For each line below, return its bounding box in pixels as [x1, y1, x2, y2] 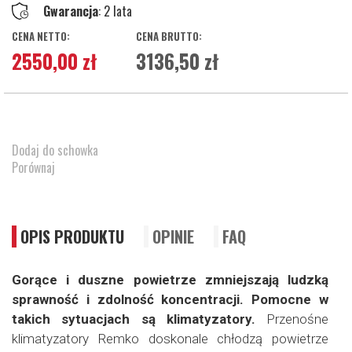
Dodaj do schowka [12, 141, 98, 159]
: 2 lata [98, 2, 132, 20]
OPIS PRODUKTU [20, 225, 124, 248]
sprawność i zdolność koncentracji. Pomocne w [12, 291, 328, 307]
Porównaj [12, 158, 55, 177]
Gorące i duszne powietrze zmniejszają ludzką [12, 272, 328, 288]
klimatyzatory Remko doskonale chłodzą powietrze [12, 331, 328, 346]
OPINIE [152, 225, 194, 248]
